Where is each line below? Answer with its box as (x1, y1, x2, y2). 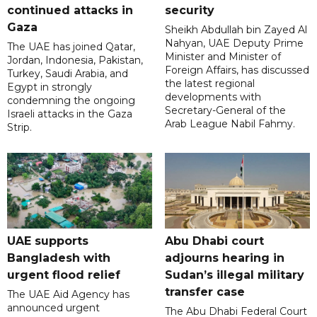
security (164, 4, 214, 18)
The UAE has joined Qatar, (7, 40, 135, 54)
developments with (164, 91, 261, 104)
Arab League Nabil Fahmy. (164, 117, 295, 131)
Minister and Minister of (164, 50, 281, 64)
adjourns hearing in (164, 251, 284, 265)
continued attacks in (7, 4, 133, 18)
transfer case (164, 285, 245, 299)
